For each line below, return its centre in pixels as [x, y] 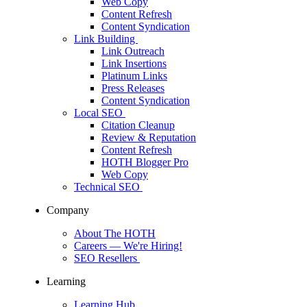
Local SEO [100, 113]
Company [68, 210]
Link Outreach [133, 51]
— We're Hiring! [146, 246]
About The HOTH [115, 234]
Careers [92, 246]
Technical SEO [108, 187]
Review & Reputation [149, 138]
